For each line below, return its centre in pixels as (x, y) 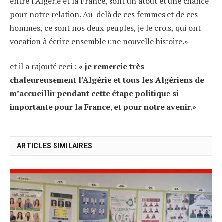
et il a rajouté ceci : (44, 67)
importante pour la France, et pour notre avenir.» (103, 107)
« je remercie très (111, 67)
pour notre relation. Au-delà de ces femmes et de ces (104, 14)
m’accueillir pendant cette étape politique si (94, 93)
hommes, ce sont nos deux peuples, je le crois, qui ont (105, 28)
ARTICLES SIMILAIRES (55, 146)
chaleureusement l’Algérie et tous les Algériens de (107, 80)
